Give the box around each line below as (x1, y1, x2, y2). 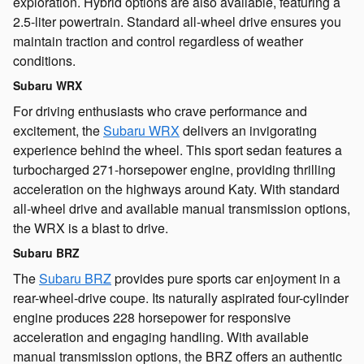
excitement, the (13, 120, 103, 140)
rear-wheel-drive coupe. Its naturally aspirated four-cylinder (13, 288, 349, 307)
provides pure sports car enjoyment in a (111, 268, 340, 288)
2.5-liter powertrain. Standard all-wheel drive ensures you (13, 11, 341, 31)
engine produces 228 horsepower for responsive (13, 307, 291, 327)
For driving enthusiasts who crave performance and (13, 101, 307, 120)
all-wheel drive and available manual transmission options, (13, 198, 350, 218)
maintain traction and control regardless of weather (13, 31, 303, 50)
